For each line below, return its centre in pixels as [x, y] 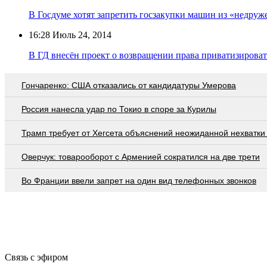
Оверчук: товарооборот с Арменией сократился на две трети [141, 156]
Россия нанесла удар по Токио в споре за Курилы [119, 109]
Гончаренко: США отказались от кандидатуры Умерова [129, 85]
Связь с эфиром [36, 257]
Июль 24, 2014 [81, 35]
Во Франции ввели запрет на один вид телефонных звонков [139, 180]
